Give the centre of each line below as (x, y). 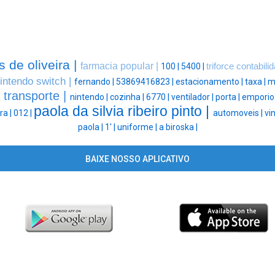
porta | (228, 97)
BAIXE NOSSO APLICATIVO (137, 159)
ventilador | (193, 97)
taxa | (256, 82)
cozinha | (128, 97)
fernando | (95, 82)
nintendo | (90, 97)
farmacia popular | (121, 66)
